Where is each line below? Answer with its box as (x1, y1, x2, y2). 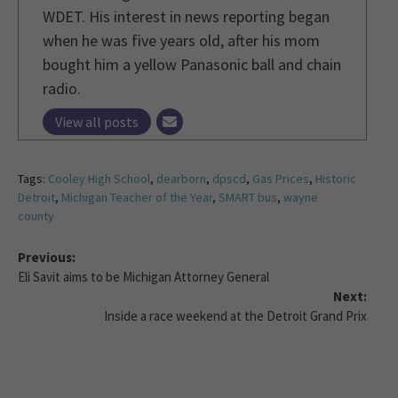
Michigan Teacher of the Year (61, 188, 212, 205)
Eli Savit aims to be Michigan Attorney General (18, 267, 269, 285)
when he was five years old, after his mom (43, 29, 320, 51)
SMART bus (219, 188, 277, 205)
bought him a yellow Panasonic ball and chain (43, 53, 341, 75)
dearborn (156, 170, 206, 187)
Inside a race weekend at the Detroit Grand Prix (104, 306, 367, 324)
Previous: (18, 248, 76, 266)
